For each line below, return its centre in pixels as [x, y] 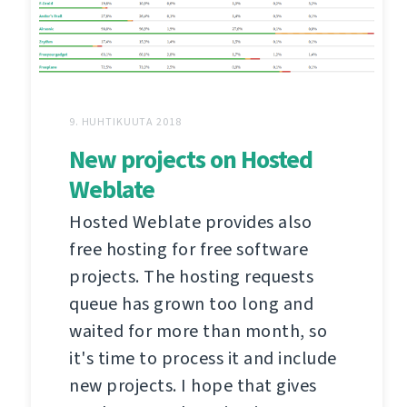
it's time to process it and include [203, 359]
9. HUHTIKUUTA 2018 [125, 122]
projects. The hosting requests [191, 277]
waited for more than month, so [198, 332]
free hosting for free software [189, 250]
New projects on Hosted [191, 160]
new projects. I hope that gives [193, 386]
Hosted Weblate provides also [190, 223]
